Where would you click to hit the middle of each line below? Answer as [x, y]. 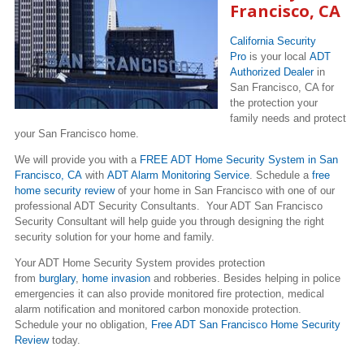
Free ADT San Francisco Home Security [246, 324]
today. [65, 340]
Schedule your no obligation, [83, 324]
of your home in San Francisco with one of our [226, 190]
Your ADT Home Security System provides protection [140, 262]
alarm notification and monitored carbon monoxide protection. [158, 309]
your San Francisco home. [78, 133]
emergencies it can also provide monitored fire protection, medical [169, 293]
